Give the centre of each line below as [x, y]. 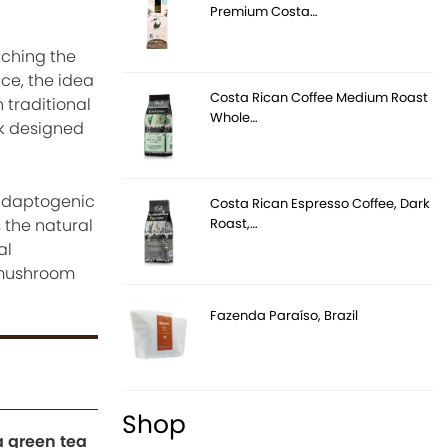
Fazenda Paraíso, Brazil [284, 315]
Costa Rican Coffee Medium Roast [319, 97]
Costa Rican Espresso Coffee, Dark [320, 203]
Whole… [234, 117]
